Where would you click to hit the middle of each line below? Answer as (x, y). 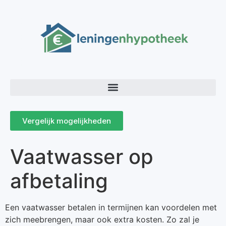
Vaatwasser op (82, 156)
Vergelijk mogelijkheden (67, 121)
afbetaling (59, 181)
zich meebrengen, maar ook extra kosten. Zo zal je (102, 219)
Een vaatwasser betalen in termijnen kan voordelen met (111, 207)
